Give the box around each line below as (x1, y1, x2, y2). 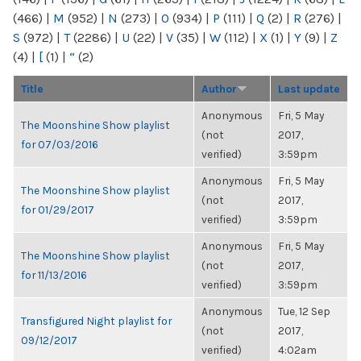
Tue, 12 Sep (278, 305, 330, 317)
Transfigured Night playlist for (21, 314, 172, 327)
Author (201, 82, 237, 95)
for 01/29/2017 (21, 203, 94, 216)
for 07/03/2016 (21, 138, 98, 151)
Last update (278, 82, 340, 95)
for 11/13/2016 (21, 268, 87, 281)
